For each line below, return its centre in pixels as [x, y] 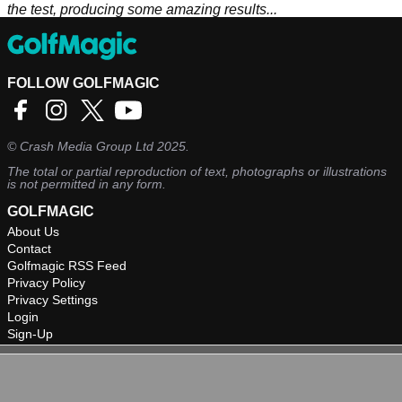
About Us [33, 232]
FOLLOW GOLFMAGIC [83, 83]
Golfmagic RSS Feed [67, 266]
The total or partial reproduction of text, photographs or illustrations [197, 172]
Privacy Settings [52, 300]
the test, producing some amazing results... [142, 10]
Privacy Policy [46, 283]
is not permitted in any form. [87, 184]
